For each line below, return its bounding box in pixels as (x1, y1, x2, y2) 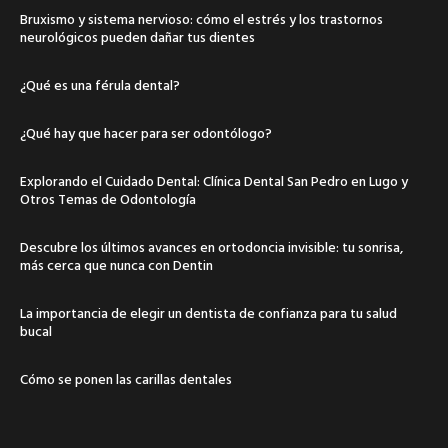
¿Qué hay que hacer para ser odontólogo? (20, 121, 272, 143)
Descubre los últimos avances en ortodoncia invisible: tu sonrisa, (20, 235, 403, 257)
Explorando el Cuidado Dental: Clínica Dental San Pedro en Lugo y (20, 169, 408, 191)
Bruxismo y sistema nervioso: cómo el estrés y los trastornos (20, 7, 383, 29)
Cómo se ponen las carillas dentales (20, 367, 232, 389)
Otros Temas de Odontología (20, 187, 196, 209)
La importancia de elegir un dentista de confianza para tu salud (20, 301, 397, 323)
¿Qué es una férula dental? (20, 73, 180, 95)
